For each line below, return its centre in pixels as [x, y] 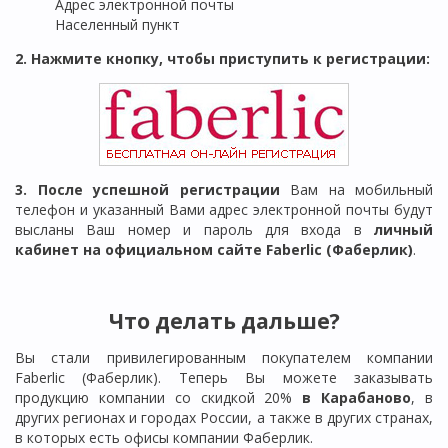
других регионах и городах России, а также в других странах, [224, 418]
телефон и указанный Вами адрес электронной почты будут [224, 209]
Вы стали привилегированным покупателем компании [224, 358]
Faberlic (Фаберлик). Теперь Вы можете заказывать [224, 378]
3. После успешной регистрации [147, 189]
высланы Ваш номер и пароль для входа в [194, 229]
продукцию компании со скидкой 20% [159, 398]
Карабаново [366, 398]
